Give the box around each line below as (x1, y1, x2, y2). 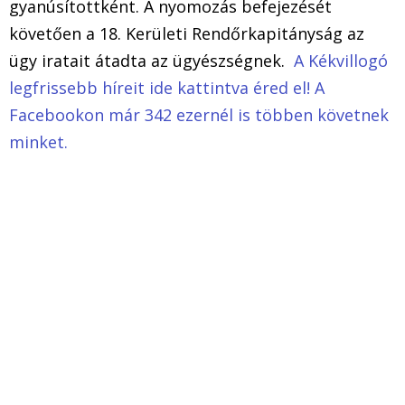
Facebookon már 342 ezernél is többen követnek (9, 103, 389, 126)
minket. (9, 130, 68, 153)
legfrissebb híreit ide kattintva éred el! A (9, 76, 325, 99)
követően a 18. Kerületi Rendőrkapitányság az (9, 22, 364, 44)
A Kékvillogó (294, 49, 388, 71)
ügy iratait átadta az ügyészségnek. (9, 49, 294, 71)
